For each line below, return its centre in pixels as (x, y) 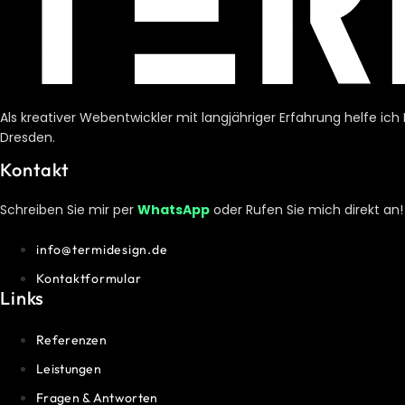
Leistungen (69, 368)
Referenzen (71, 339)
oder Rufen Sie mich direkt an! (306, 209)
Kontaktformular (89, 278)
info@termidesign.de (102, 249)
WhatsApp (174, 209)
